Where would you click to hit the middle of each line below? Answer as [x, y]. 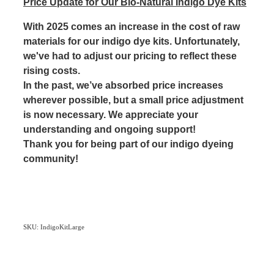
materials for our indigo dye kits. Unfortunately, [131, 42]
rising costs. [52, 71]
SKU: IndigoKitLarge [54, 227]
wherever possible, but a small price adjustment [133, 100]
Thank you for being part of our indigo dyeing [128, 144]
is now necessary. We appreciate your [111, 115]
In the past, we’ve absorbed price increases [123, 86]
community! [52, 159]
